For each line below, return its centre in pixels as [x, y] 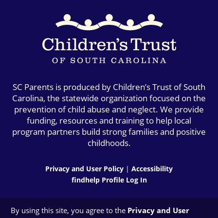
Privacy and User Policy [84, 168]
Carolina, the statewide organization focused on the [109, 98]
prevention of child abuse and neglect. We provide [109, 109]
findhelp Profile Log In [109, 180]
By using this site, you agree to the [69, 210]
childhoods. [109, 143]
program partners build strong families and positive [109, 131]
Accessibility [152, 168]
